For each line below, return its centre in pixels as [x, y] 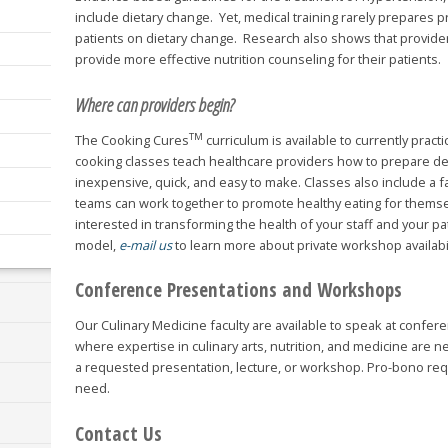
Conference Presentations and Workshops [239, 290]
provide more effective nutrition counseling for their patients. [258, 59]
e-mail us [146, 244]
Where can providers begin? [157, 104]
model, [97, 244]
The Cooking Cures [132, 139]
